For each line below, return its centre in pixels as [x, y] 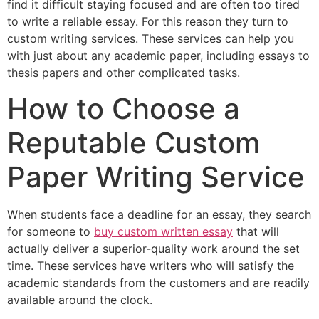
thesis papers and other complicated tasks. [124, 73]
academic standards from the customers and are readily [158, 282]
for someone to [51, 231]
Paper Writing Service [156, 177]
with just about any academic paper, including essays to [158, 56]
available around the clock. [80, 299]
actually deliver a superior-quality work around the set [153, 248]
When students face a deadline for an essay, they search [159, 214]
